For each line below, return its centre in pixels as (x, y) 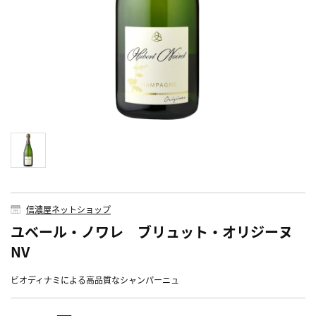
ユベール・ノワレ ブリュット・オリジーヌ (152, 231)
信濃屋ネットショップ (68, 209)
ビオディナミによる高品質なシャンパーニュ (95, 279)
